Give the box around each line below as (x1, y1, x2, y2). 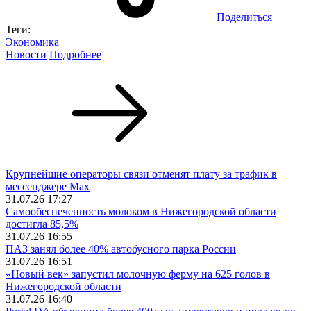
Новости (6, 48, 47, 60)
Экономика (6, 35, 59, 48)
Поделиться (217, 10, 272, 23)
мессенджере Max (6, 180, 90, 192)
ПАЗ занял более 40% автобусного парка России (6, 242, 236, 255)
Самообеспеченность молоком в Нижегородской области (6, 205, 276, 217)
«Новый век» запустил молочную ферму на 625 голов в (6, 267, 270, 280)
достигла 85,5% (6, 217, 78, 230)
